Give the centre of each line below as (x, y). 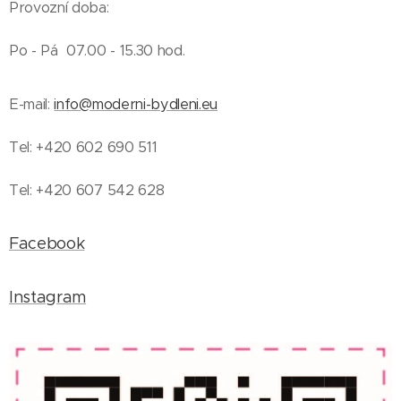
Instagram (48, 298)
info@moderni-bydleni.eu (136, 104)
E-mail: (32, 104)
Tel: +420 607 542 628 (87, 190)
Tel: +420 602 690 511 (83, 147)
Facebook (47, 244)
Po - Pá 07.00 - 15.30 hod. (97, 51)
